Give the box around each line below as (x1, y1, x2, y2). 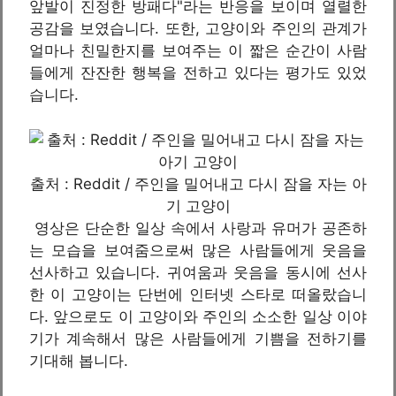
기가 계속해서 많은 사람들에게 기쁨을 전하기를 (29, 329, 367, 347)
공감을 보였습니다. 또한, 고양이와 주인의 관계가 (29, 19, 367, 37)
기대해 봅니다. (29, 351, 128, 369)
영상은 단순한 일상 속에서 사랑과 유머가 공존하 (29, 218, 367, 237)
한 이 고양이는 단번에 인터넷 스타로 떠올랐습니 (29, 285, 367, 303)
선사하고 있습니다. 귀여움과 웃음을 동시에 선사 (29, 263, 367, 281)
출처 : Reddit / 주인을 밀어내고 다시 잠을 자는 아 (29, 174, 367, 193)
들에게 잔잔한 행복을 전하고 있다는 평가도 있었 (29, 64, 367, 81)
